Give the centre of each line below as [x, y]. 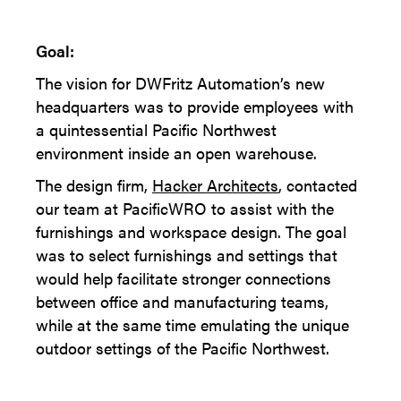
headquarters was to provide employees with [195, 106]
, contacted [318, 185]
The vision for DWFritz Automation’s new [180, 83]
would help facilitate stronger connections [183, 278]
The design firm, [94, 185]
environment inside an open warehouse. [176, 153]
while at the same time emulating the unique [192, 324]
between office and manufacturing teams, [182, 301]
